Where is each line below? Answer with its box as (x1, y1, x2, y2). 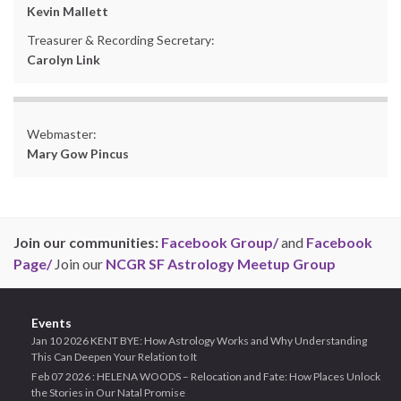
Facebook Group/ (161, 234, 278, 251)
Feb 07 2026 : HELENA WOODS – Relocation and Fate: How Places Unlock (31, 370, 380, 383)
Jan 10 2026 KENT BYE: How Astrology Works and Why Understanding (31, 334, 367, 347)
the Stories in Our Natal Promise (31, 386, 185, 399)
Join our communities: (13, 234, 161, 251)
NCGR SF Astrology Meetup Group (106, 255, 336, 272)
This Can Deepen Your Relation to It (31, 350, 197, 363)
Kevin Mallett (27, 4, 108, 19)
